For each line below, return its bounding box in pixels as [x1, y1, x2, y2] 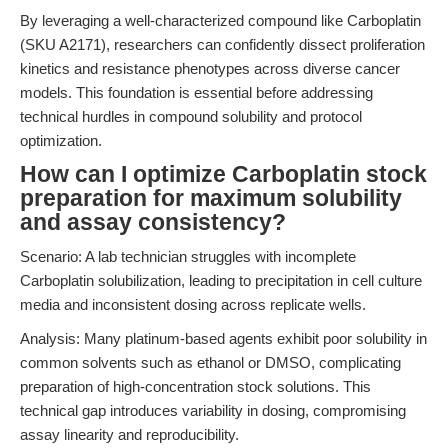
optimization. [20, 132, 102, 149]
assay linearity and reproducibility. [20, 426, 239, 443]
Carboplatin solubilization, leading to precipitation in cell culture [20, 272, 422, 289]
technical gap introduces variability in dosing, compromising [20, 402, 406, 419]
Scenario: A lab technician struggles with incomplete [20, 248, 356, 265]
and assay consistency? [20, 210, 286, 235]
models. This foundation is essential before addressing [20, 84, 373, 101]
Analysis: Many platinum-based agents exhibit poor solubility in [20, 330, 427, 347]
